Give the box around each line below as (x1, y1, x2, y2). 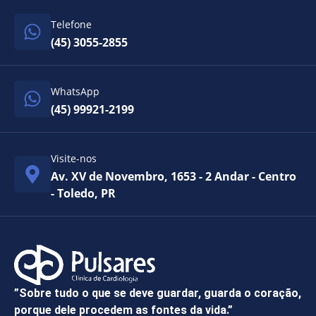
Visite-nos (51, 151, 97, 165)
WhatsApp (51, 84, 99, 98)
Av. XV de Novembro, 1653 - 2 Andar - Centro (51, 168, 296, 184)
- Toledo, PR (51, 185, 116, 201)
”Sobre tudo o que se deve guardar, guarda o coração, (14, 286, 301, 300)
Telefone (51, 17, 92, 31)
